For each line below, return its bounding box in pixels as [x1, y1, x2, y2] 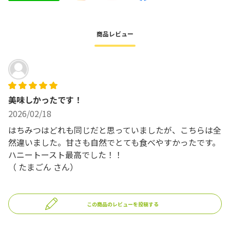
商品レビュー [97, 29, 133, 39]
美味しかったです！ [8, 93, 82, 106]
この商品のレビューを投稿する [87, 200, 159, 208]
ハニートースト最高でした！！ [8, 148, 123, 161]
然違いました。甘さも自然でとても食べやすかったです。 [8, 136, 220, 149]
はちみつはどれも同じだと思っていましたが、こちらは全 [8, 124, 221, 137]
